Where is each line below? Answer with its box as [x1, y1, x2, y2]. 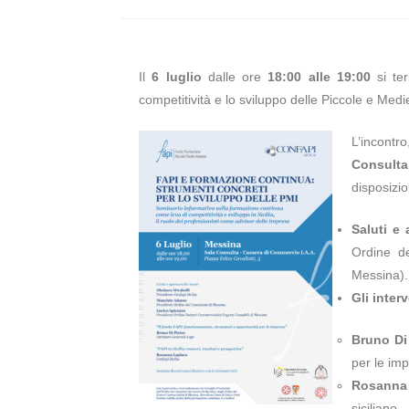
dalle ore [201, 68, 268, 84]
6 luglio [145, 68, 202, 84]
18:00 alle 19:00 [267, 68, 371, 84]
